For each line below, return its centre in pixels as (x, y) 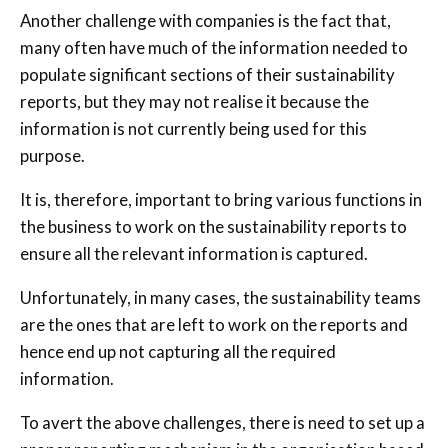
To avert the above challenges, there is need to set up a (222, 422)
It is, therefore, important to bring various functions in (221, 199)
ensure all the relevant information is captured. (194, 253)
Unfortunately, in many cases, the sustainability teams (220, 297)
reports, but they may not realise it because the (194, 101)
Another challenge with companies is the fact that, (205, 20)
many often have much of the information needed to (214, 47)
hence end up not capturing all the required (178, 351)
